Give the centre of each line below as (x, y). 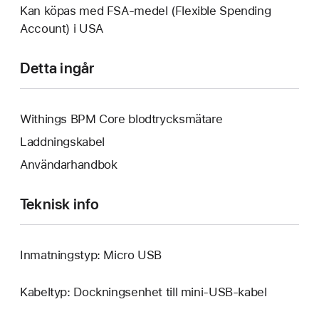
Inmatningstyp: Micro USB (91, 255)
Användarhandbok (69, 164)
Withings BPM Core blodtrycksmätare (121, 119)
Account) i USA (62, 29)
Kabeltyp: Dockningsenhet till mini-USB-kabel (143, 292)
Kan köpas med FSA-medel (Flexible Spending (146, 11)
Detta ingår (57, 68)
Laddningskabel (62, 142)
